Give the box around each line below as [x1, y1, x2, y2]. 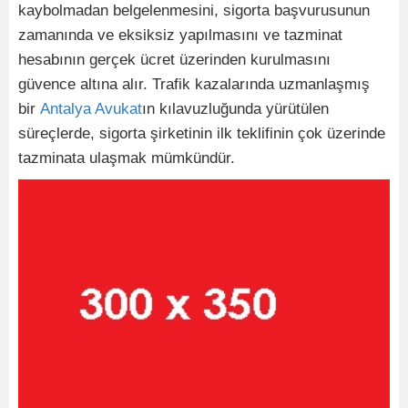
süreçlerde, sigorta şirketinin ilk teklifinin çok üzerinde [18, 125, 385, 143]
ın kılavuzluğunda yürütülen [142, 100, 329, 118]
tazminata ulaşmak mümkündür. [18, 149, 235, 168]
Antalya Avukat [40, 100, 142, 118]
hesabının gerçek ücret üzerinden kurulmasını [18, 51, 331, 69]
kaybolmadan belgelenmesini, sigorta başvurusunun [18, 2, 370, 20]
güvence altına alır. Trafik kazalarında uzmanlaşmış [18, 76, 370, 94]
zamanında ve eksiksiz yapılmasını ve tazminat [18, 26, 342, 45]
